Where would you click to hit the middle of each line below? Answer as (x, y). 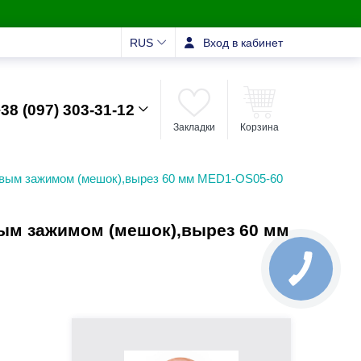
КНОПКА (301, 263)
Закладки (194, 127)
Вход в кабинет (243, 42)
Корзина (259, 127)
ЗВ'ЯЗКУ (301, 276)
